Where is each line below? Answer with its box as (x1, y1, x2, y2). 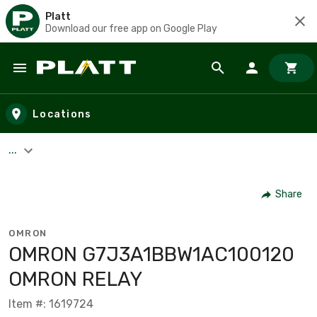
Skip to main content (13, 74, 136, 90)
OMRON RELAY (8, 267, 142, 291)
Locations (33, 108, 92, 120)
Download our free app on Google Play (45, 22, 217, 35)
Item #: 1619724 (8, 296, 93, 311)
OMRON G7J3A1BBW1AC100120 (8, 242, 294, 266)
